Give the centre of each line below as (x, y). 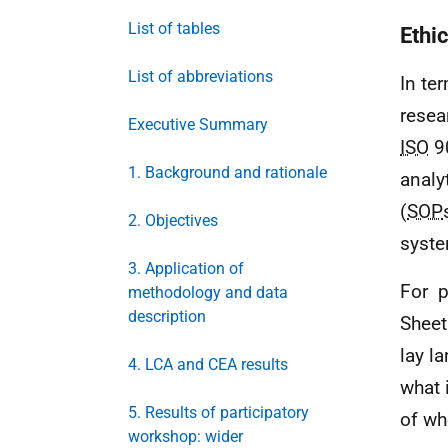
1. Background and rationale (227, 172)
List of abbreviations (200, 76)
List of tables (174, 28)
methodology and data (208, 292)
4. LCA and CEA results (208, 364)
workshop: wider (185, 436)
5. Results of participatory (218, 412)
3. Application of (186, 268)
